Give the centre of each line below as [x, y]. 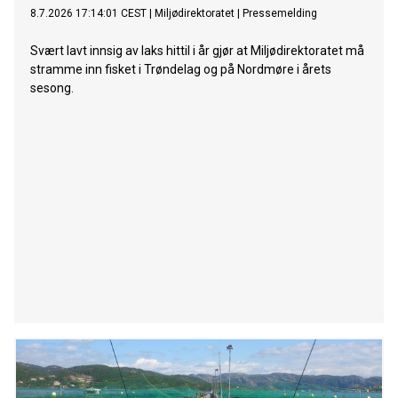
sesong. [52, 88]
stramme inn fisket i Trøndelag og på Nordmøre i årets [181, 70]
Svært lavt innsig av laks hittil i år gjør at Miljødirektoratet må [197, 51]
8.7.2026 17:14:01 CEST [88, 14]
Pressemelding [280, 14]
